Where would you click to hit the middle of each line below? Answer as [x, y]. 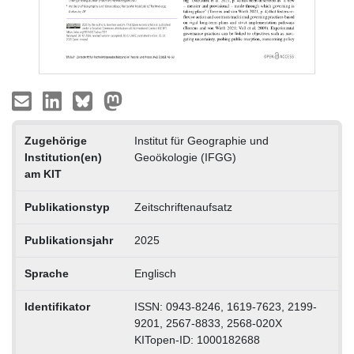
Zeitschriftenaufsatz [183, 207]
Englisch [155, 273]
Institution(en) [63, 157]
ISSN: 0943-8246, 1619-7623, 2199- [225, 306]
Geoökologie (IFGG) [185, 157]
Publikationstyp [67, 207]
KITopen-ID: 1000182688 [197, 339]
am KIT [43, 173]
